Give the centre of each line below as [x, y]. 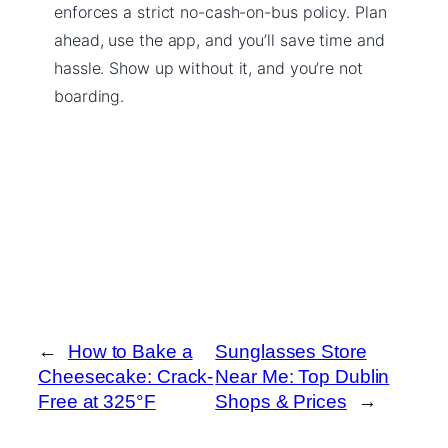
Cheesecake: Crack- [126, 376]
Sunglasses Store [291, 351]
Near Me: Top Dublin [302, 376]
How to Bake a [130, 351]
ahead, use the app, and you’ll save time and [219, 39]
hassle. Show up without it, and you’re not [208, 67]
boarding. [89, 95]
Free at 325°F [97, 401]
